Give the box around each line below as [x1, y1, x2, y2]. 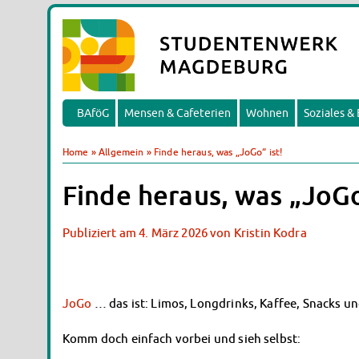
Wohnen [246, 107, 288, 119]
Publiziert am [63, 225, 136, 240]
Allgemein [99, 146, 144, 158]
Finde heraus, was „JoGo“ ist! [153, 146, 283, 158]
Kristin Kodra [233, 225, 307, 240]
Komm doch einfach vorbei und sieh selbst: [63, 331, 301, 346]
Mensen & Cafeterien [124, 107, 231, 119]
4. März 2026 [139, 225, 208, 240]
